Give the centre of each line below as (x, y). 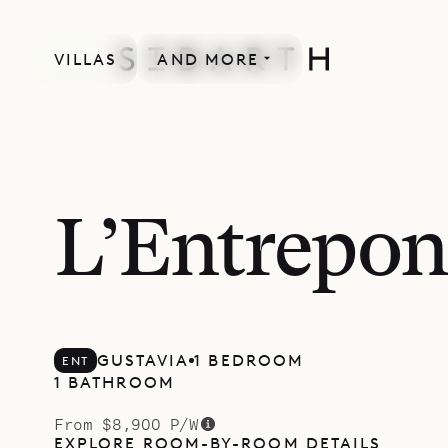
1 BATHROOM (114, 382)
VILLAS (86, 59)
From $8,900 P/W (126, 423)
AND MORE (208, 59)
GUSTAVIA (143, 360)
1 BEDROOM (249, 360)
